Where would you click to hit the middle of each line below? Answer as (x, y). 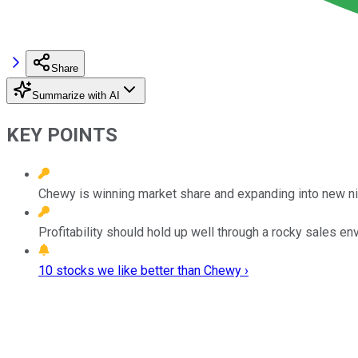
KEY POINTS (62, 135)
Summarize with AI (76, 95)
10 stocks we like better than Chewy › (143, 270)
